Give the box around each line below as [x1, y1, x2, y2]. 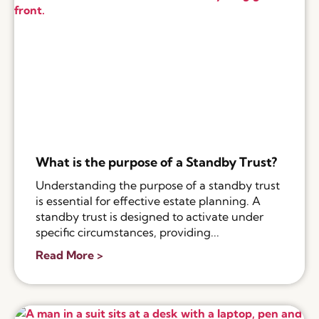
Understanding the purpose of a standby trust [36, 178, 280, 193]
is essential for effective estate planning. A [36, 194, 261, 209]
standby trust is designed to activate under [36, 209, 263, 224]
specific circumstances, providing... [36, 225, 219, 240]
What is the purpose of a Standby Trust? [36, 154, 277, 171]
